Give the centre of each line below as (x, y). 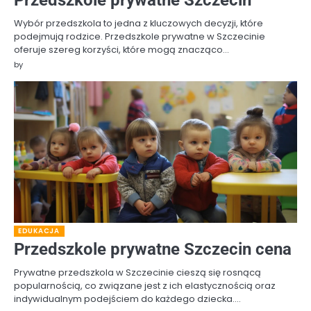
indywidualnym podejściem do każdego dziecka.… (127, 299)
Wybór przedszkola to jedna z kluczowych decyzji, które (138, 23)
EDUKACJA (39, 230)
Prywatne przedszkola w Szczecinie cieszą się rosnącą (137, 272)
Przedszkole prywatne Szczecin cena (153, 249)
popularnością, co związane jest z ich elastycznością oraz (145, 285)
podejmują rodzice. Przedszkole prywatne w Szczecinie (140, 36)
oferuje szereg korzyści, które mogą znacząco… (121, 49)
